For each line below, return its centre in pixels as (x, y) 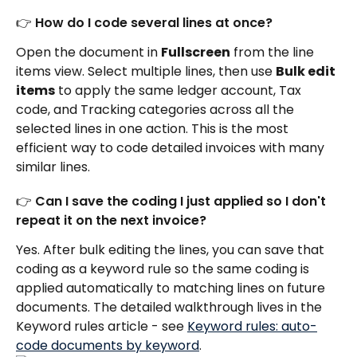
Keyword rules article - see (102, 327)
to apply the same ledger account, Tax (180, 91)
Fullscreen (196, 53)
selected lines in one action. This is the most (154, 129)
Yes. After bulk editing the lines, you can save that (172, 250)
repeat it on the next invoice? (111, 221)
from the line (274, 53)
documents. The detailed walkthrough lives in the (171, 308)
